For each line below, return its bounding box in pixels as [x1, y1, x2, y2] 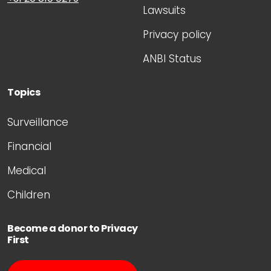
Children [7, 188, 50, 203]
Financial [7, 139, 51, 154]
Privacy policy [143, 27, 211, 42]
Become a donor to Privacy [7, 221, 138, 236]
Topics [7, 85, 40, 100]
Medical [7, 163, 46, 178]
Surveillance [7, 115, 68, 130]
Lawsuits [143, 3, 186, 18]
